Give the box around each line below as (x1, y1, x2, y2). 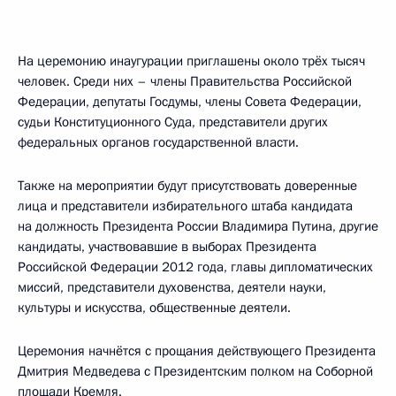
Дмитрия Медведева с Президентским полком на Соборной (18, 362, 373, 380)
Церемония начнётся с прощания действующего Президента (18, 342, 376, 360)
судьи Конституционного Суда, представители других (18, 113, 328, 131)
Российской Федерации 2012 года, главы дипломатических (18, 258, 373, 276)
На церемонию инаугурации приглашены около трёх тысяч (18, 52, 365, 70)
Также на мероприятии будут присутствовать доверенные (18, 177, 357, 194)
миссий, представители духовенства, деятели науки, (18, 278, 326, 296)
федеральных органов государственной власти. (18, 133, 299, 151)
